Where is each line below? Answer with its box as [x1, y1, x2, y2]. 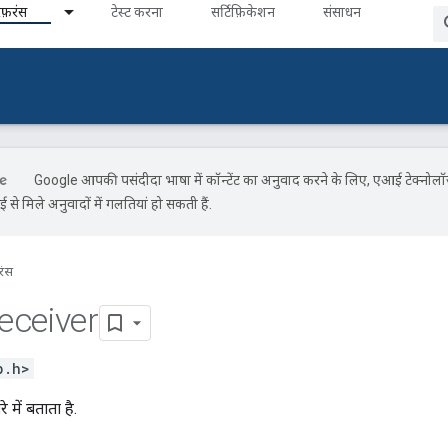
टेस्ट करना [111, 4, 163, 20]
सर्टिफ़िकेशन [211, 4, 275, 20]
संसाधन [323, 4, 361, 20]
